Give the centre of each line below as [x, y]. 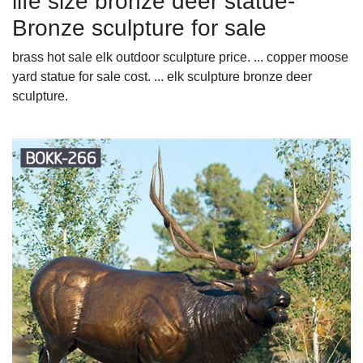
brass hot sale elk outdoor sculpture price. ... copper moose [180, 57]
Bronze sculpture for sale [139, 28]
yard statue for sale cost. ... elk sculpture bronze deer [162, 76]
